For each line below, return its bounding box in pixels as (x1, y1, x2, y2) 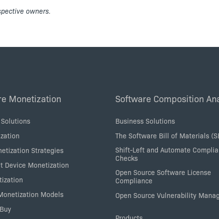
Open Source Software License (115, 167, 211, 177)
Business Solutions (115, 115, 175, 126)
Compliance (115, 175, 153, 185)
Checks (115, 153, 138, 163)
